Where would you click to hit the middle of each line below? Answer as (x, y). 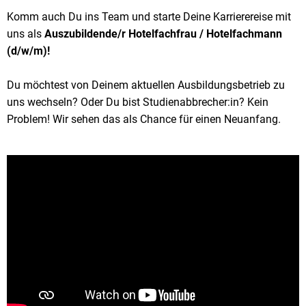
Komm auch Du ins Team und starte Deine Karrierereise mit (149, 17)
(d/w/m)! (28, 51)
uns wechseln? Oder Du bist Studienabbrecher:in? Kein (138, 102)
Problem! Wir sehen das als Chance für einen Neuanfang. (144, 120)
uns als (26, 34)
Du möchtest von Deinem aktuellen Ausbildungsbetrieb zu (146, 85)
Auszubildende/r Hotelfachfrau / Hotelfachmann (163, 34)
